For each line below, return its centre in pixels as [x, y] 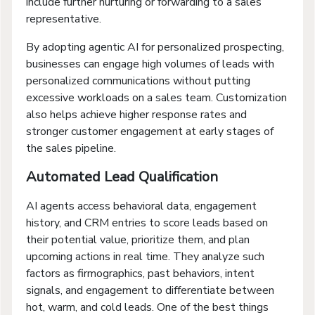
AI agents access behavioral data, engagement [141, 206]
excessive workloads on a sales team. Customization [156, 97]
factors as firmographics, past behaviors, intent [140, 273]
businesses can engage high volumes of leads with [150, 64]
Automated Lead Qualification [122, 176]
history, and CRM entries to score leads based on [147, 223]
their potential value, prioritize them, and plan [138, 239]
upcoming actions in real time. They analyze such [145, 256]
